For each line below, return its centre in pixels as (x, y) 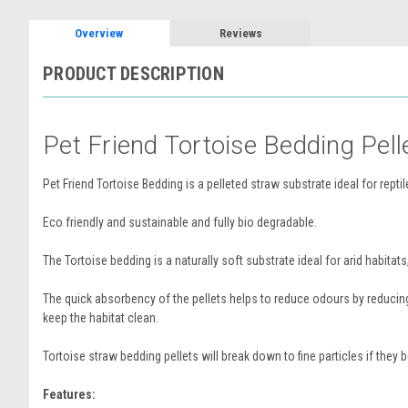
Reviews (240, 33)
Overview (99, 33)
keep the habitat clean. (101, 317)
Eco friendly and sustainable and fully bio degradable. (180, 222)
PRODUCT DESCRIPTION (133, 74)
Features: (69, 394)
